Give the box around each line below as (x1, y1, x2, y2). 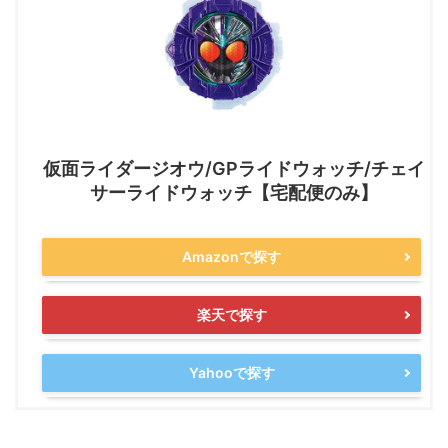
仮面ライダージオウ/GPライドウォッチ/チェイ (43, 158, 425, 179)
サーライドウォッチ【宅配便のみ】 (90, 182, 378, 203)
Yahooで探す (188, 364, 275, 381)
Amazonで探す (182, 248, 281, 265)
